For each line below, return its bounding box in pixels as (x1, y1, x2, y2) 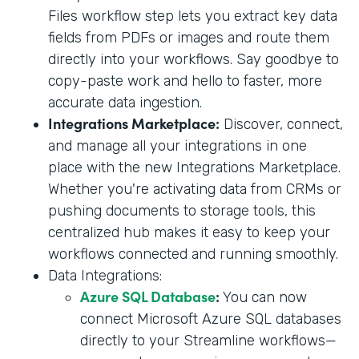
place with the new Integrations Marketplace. (48, 159, 341, 177)
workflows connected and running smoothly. (48, 245, 338, 264)
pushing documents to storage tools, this (48, 202, 316, 220)
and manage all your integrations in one (48, 137, 307, 155)
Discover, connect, (220, 115, 343, 134)
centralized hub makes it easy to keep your (48, 224, 330, 242)
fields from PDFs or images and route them (48, 29, 329, 47)
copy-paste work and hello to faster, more (48, 72, 322, 91)
